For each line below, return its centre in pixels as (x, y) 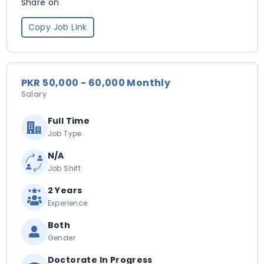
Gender (61, 238)
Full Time (69, 121)
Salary (34, 94)
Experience (67, 203)
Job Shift (64, 168)
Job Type (65, 133)
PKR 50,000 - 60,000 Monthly (96, 83)
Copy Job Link (57, 27)
